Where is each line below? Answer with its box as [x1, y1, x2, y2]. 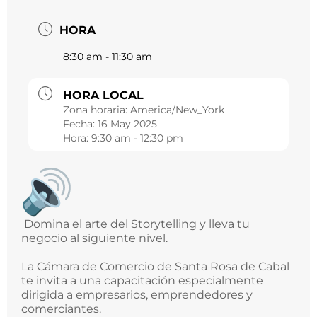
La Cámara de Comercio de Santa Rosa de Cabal [21, 260, 289, 274]
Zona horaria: [63, 103, 130, 117]
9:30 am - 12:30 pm [91, 132, 183, 145]
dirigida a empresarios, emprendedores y [21, 288, 253, 302]
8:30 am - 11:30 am [63, 50, 152, 64]
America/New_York [130, 103, 224, 117]
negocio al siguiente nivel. [21, 231, 168, 246]
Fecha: [63, 117, 98, 131]
